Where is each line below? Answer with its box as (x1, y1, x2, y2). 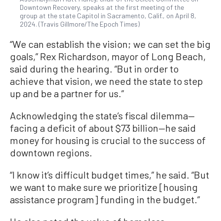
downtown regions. (10, 147, 92, 159)
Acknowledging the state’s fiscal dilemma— (10, 110, 195, 122)
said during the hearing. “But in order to (10, 63, 179, 75)
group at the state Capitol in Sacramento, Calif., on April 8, (20, 11, 196, 20)
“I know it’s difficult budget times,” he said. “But (10, 169, 209, 181)
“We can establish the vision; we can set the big (10, 38, 211, 50)
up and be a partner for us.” (10, 87, 124, 100)
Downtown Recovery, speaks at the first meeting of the (20, 3, 184, 12)
